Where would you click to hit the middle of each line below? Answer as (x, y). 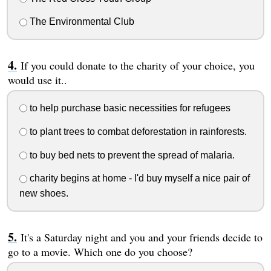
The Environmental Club (80, 22)
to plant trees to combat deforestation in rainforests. (137, 131)
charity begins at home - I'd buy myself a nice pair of (138, 178)
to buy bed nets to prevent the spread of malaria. (131, 155)
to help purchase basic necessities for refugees (129, 108)
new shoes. (44, 194)
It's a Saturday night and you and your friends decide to (141, 237)
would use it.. (37, 80)
